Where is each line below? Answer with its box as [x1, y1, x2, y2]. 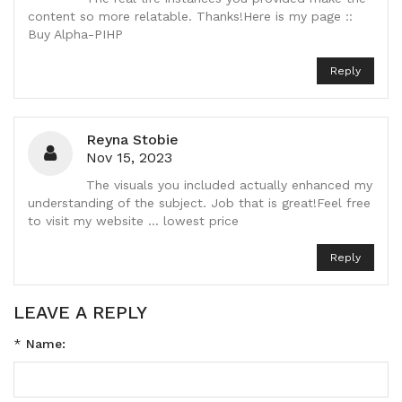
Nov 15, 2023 [86, 148, 172, 166]
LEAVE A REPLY [13, 301, 147, 323]
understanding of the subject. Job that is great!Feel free [28, 195, 371, 210]
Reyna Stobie [86, 130, 179, 148]
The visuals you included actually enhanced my [86, 177, 372, 192]
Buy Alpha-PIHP [28, 26, 123, 41]
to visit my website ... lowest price [28, 213, 239, 228]
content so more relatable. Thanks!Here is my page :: [28, 8, 353, 23]
